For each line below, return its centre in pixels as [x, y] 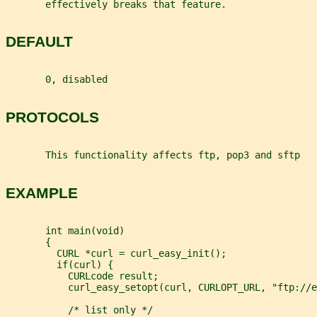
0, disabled [57, 80]
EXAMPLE [42, 192]
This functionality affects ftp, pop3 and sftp [153, 155]
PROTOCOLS [52, 117]
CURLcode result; [82, 276]
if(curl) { [59, 265]
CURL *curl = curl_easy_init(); [116, 254]
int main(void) [65, 231]
